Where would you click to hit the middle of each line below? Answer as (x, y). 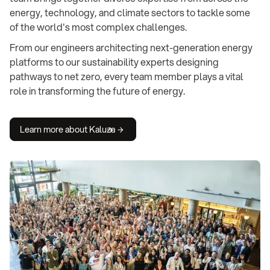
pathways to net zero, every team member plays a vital (127, 77)
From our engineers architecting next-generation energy (131, 48)
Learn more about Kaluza (67, 130)
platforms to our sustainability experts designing (114, 62)
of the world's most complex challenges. (98, 27)
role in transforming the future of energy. (97, 91)
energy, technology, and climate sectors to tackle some (130, 13)
